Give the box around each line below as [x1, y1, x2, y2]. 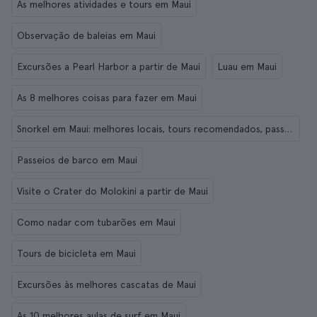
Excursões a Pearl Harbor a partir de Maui [17, 61, 200, 72]
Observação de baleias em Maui [17, 30, 156, 41]
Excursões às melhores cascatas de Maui [17, 279, 196, 290]
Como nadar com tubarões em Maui [17, 217, 175, 228]
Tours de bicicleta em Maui [17, 248, 136, 259]
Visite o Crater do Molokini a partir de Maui [17, 185, 208, 197]
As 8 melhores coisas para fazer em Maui [17, 92, 197, 103]
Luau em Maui [217, 61, 277, 72]
